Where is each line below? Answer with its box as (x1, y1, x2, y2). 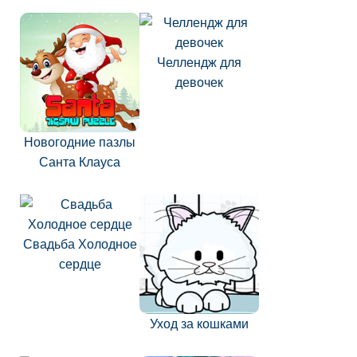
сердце (58, 257, 101, 271)
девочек (175, 76, 223, 89)
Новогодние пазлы (24, 135, 135, 149)
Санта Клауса (39, 155, 120, 169)
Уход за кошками (150, 317, 249, 331)
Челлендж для (157, 56, 241, 69)
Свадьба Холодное (22, 237, 137, 251)
